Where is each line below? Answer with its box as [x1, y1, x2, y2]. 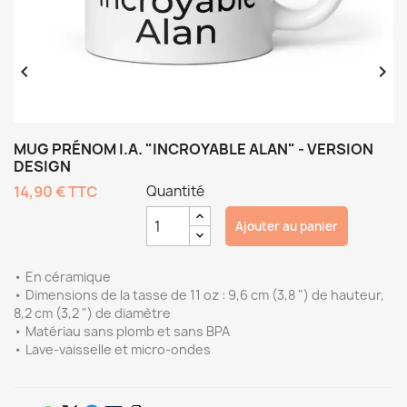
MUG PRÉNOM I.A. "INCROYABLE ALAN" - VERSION [14, 139, 373, 159]
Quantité [146, 182, 205, 201]
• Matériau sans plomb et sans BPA [14, 323, 230, 340]
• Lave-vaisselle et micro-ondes [14, 341, 211, 358]
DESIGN [14, 156, 71, 176]
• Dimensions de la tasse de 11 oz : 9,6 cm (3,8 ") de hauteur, [14, 286, 384, 303]
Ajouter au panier [234, 218, 338, 234]
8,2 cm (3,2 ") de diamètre [14, 304, 171, 322]
